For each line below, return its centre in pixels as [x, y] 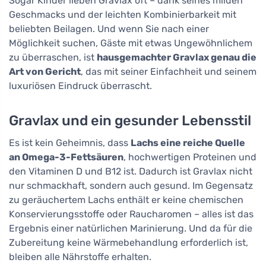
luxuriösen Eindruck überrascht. [80, 86]
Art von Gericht [45, 72]
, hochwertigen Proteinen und [190, 157]
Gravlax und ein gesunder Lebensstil [130, 121]
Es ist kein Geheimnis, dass [70, 143]
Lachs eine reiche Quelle [188, 143]
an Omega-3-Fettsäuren [66, 157]
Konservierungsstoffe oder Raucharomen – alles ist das [131, 214]
